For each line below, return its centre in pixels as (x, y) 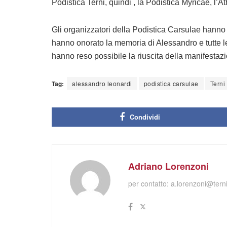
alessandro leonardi (102, 84)
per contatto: (149, 184)
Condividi (145, 117)
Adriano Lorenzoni (168, 166)
